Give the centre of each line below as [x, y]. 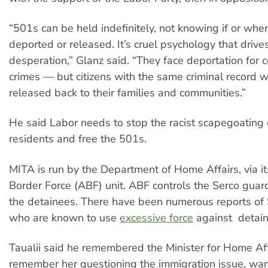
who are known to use [64, 217]
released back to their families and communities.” [127, 93]
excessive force [156, 217]
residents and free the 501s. [78, 139]
